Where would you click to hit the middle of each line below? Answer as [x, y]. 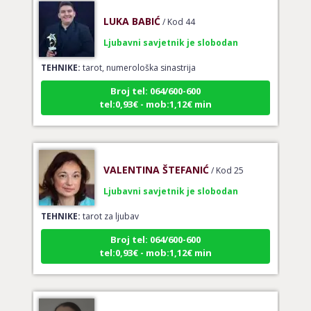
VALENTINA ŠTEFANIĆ [156, 156]
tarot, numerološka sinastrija [138, 54]
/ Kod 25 [227, 157]
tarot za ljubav [109, 203]
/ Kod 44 [178, 8]
